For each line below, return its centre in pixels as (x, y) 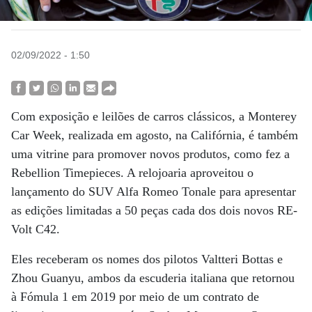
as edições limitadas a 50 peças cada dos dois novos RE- (154, 210)
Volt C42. (36, 229)
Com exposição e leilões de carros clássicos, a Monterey (154, 116)
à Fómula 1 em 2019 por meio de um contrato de (135, 297)
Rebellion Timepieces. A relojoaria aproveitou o (132, 173)
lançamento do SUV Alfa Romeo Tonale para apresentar (154, 192)
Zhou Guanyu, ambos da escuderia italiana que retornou (153, 278)
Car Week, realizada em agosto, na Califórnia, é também (155, 135)
